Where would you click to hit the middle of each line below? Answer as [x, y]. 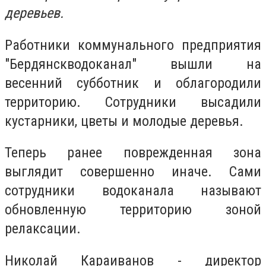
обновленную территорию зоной [133, 210]
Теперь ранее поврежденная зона [133, 153]
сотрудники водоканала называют [133, 191]
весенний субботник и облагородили [133, 83]
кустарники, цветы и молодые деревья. [124, 121]
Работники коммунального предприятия [133, 45]
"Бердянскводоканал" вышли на [133, 64]
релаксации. [43, 229]
